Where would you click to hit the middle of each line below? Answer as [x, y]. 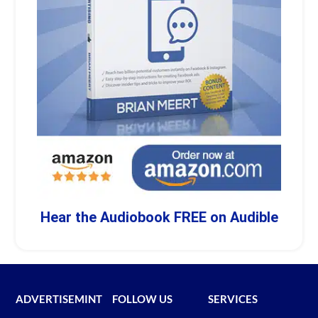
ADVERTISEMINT [59, 299]
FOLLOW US [142, 299]
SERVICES [233, 299]
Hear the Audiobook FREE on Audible [159, 218]
